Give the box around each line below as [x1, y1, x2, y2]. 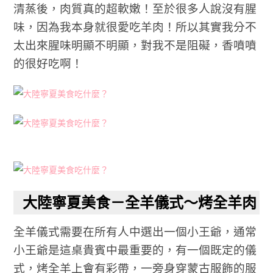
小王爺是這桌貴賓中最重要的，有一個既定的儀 [13, 243, 257, 257]
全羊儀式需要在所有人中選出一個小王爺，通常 [13, 225, 257, 238]
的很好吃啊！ [13, 57, 83, 70]
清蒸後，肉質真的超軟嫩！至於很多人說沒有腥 [13, 2, 257, 15]
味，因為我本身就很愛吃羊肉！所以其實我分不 [13, 20, 257, 34]
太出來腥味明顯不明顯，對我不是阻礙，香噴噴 [13, 38, 257, 52]
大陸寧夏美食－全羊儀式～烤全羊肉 [23, 194, 257, 211]
